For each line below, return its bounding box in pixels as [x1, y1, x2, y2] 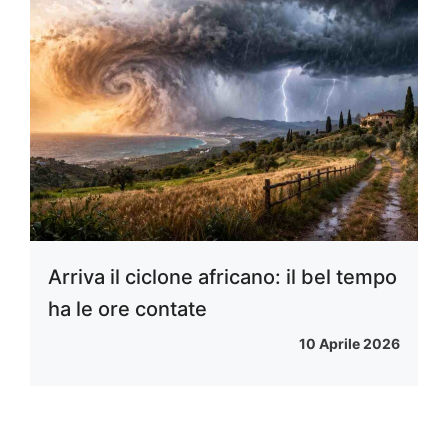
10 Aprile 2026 [299, 334, 400, 352]
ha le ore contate [48, 296, 207, 321]
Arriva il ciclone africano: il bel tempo [48, 264, 397, 289]
